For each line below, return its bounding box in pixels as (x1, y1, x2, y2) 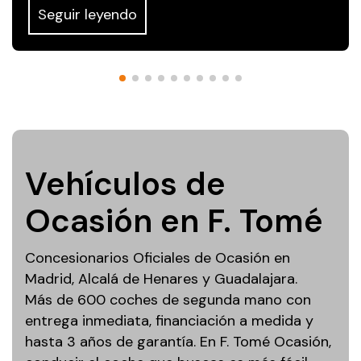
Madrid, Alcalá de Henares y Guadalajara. (25, 268, 297, 288)
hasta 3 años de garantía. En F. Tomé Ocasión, (25, 331, 331, 351)
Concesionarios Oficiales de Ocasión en (25, 247, 290, 268)
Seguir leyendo (38, 4, 137, 24)
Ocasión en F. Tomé (25, 199, 323, 242)
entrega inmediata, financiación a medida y (25, 310, 313, 330)
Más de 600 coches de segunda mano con (25, 289, 311, 309)
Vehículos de (25, 162, 226, 205)
